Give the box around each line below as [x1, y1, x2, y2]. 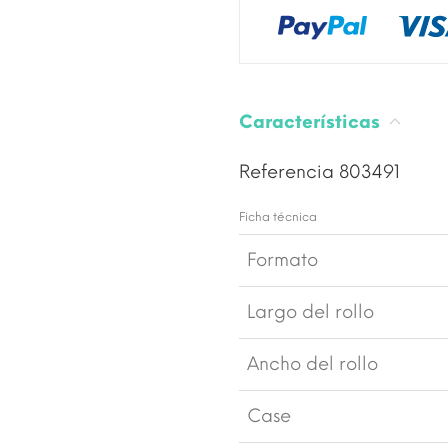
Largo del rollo [247, 300, 374, 323]
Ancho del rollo [247, 352, 378, 375]
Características [239, 110, 385, 133]
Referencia [239, 160, 339, 183]
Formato [247, 248, 318, 271]
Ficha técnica [239, 209, 317, 224]
